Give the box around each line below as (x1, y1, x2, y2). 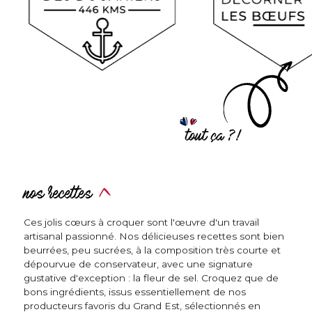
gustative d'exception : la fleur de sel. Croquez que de (24, 272, 279, 284)
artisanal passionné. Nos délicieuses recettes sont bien (24, 231, 284, 242)
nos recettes (24, 187, 92, 203)
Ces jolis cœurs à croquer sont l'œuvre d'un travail (24, 217, 259, 228)
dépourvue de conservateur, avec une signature (24, 258, 253, 270)
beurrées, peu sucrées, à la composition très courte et (24, 244, 281, 256)
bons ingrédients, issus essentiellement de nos (24, 286, 246, 298)
